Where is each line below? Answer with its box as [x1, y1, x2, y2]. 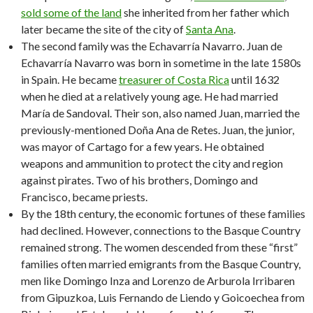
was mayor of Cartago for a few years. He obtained [21, 139, 264, 153]
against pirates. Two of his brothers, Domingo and [21, 173, 258, 187]
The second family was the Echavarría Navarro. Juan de [21, 38, 282, 52]
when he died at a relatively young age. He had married [21, 89, 278, 103]
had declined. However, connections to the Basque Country [21, 223, 300, 237]
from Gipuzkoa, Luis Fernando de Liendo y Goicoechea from [21, 290, 305, 304]
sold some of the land [21, 5, 122, 19]
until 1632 [229, 72, 279, 86]
